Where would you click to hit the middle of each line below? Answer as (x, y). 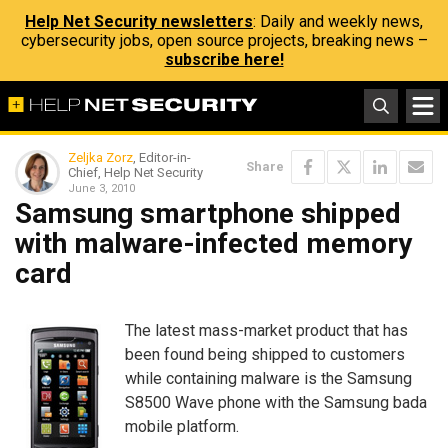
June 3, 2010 (101, 188)
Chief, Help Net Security (135, 172)
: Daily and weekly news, (338, 21)
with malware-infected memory (213, 243)
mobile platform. (182, 426)
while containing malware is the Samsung (268, 378)
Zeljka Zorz (100, 157)
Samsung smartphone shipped (208, 213)
